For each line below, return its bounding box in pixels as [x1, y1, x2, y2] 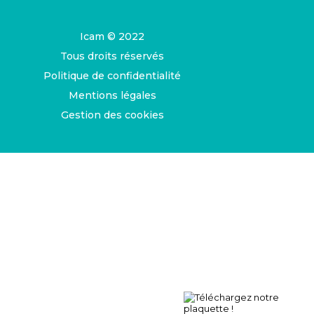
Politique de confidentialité [43, 69, 181, 83]
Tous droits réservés [60, 50, 164, 63]
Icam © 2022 [80, 30, 144, 43]
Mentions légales [68, 89, 156, 102]
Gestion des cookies [60, 109, 164, 122]
